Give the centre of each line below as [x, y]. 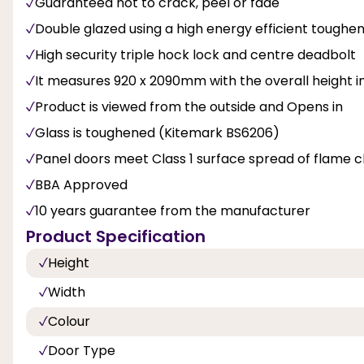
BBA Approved [81, 184]
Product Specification [116, 236]
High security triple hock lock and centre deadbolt [195, 54]
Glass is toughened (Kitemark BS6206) [157, 132]
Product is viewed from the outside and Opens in [189, 106]
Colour [69, 321]
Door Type [82, 350]
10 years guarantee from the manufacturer [173, 210]
